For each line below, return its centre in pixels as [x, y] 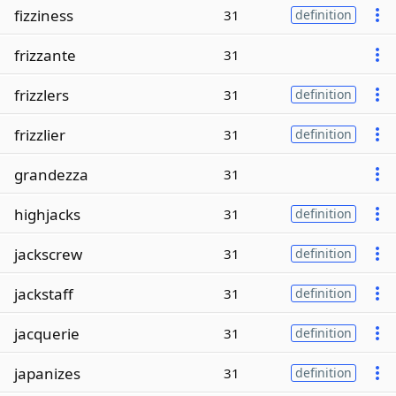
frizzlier [40, 134]
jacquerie [47, 333]
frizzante [45, 55]
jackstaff [44, 293]
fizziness [44, 15]
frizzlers [42, 95]
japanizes [47, 373]
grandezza [51, 174]
